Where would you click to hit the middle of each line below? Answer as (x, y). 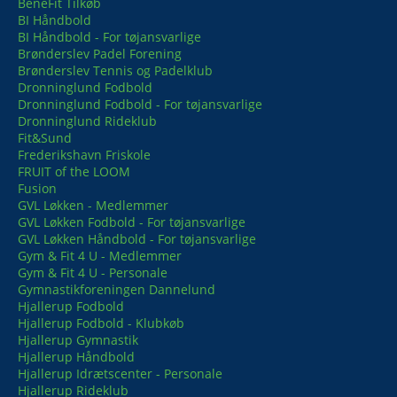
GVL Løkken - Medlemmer (93, 205)
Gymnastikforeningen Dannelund (117, 289)
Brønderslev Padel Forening (100, 54)
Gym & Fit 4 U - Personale (93, 272)
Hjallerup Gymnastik (78, 340)
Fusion (37, 188)
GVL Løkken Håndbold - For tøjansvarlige (137, 239)
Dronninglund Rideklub (87, 121)
